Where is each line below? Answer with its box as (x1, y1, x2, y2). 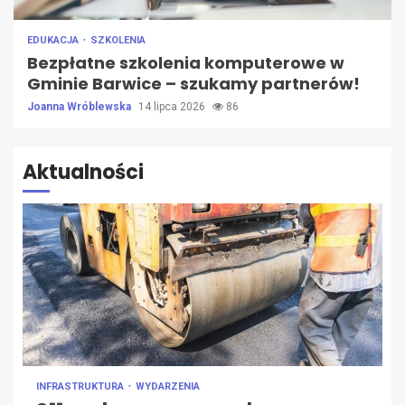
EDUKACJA (27, 34, 81, 47)
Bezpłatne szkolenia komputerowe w (27, 52, 344, 75)
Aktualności (23, 158, 144, 187)
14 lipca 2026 (138, 100, 208, 114)
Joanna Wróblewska (27, 100, 134, 114)
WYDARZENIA (136, 381, 200, 393)
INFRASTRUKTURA (36, 381, 127, 393)
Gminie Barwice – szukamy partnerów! (27, 72, 360, 96)
